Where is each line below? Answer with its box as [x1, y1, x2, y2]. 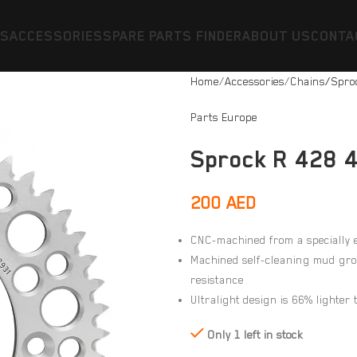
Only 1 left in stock [207, 328, 303, 341]
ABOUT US [241, 28, 311, 44]
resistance [190, 273, 244, 286]
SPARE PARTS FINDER [102, 28, 242, 44]
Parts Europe [190, 111, 257, 124]
